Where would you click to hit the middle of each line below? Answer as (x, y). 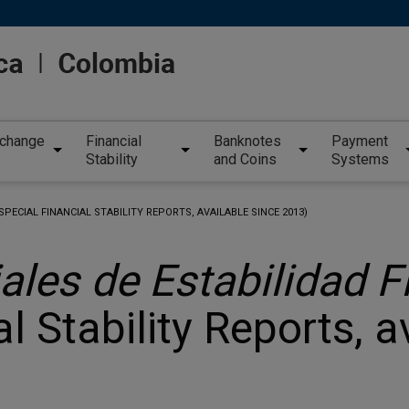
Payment (359, 142)
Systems (360, 160)
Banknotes (247, 142)
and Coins (245, 160)
